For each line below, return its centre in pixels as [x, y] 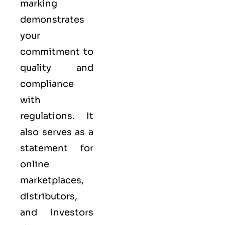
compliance [47, 84]
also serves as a [57, 132]
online [35, 164]
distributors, [49, 196]
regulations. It [57, 116]
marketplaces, [52, 180]
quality [36, 68]
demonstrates [52, 19]
